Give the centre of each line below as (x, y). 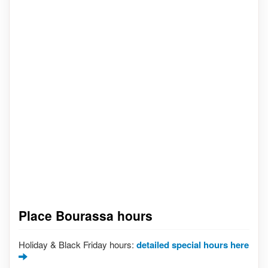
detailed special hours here (193, 244)
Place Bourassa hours (86, 215)
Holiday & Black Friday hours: (77, 244)
